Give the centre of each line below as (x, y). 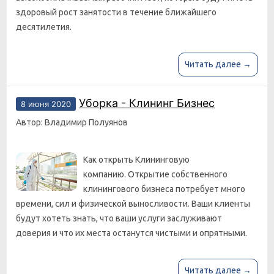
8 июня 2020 (46, 104)
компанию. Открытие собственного (155, 174)
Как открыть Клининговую (136, 160)
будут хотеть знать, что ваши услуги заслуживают (119, 218)
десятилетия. (44, 27)
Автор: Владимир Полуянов (72, 122)
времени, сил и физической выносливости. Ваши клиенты (133, 204)
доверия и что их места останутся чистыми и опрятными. (131, 233)
